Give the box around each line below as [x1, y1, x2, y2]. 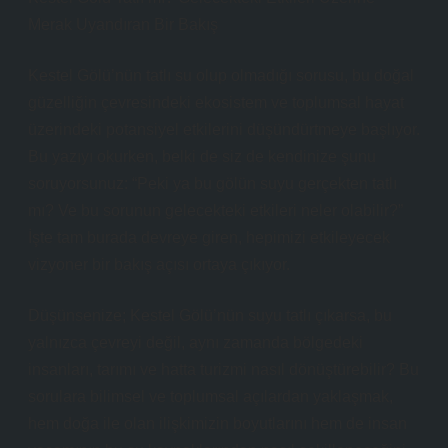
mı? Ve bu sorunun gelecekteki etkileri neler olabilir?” [28, 202, 403, 219]
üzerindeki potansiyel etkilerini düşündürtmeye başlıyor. [28, 121, 420, 138]
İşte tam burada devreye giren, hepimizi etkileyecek [28, 229, 390, 246]
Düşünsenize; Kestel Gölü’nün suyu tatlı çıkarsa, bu [28, 307, 392, 324]
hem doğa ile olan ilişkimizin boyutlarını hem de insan [28, 415, 407, 432]
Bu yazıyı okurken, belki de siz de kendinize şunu [28, 148, 376, 165]
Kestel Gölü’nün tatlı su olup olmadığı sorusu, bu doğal [28, 67, 414, 84]
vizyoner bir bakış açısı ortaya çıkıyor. [28, 256, 290, 273]
